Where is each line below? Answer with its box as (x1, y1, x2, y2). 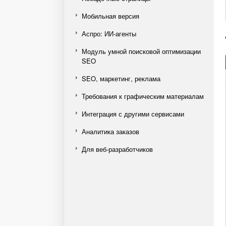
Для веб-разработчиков (82, 144, 153, 154)
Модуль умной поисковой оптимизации (82, 46, 201, 56)
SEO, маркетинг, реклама (82, 74, 160, 83)
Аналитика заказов (82, 127, 139, 136)
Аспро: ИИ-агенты (82, 29, 136, 38)
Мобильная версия (82, 11, 139, 21)
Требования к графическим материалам (82, 91, 204, 101)
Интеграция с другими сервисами (82, 109, 184, 119)
